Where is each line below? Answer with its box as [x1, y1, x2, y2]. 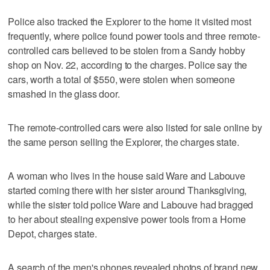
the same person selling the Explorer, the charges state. [8, 135, 239, 149]
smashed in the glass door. [8, 87, 120, 101]
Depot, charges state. [8, 227, 97, 241]
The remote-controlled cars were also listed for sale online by [8, 121, 262, 135]
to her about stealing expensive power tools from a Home [8, 212, 246, 227]
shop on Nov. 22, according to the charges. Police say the [8, 58, 248, 72]
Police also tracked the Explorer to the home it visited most [8, 14, 251, 29]
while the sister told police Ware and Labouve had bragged [8, 198, 254, 212]
